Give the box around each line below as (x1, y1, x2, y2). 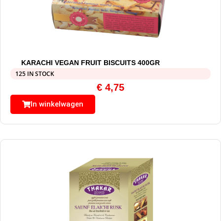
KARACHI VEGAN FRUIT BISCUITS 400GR (21, 59, 160, 67)
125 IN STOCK (15, 70, 54, 78)
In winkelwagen (31, 100, 83, 109)
